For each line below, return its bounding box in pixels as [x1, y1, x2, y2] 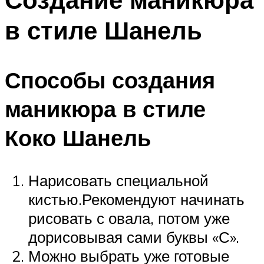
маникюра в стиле [5, 94, 206, 124]
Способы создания [5, 65, 215, 95]
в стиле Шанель [5, 14, 202, 45]
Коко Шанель [5, 123, 151, 153]
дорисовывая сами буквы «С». [28, 227, 239, 247]
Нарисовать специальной [28, 171, 209, 190]
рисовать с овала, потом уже [28, 209, 230, 228]
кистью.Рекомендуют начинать [28, 190, 245, 209]
